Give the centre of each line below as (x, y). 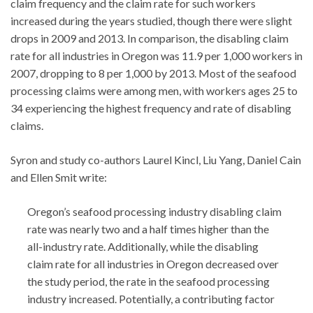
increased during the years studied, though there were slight (151, 20)
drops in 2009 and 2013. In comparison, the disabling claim (150, 38)
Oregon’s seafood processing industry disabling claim (154, 211)
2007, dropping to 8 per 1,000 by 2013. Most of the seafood (153, 73)
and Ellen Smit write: (59, 177)
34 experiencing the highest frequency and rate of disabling (151, 108)
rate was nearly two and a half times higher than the (148, 228)
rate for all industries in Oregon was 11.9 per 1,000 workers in (156, 55)
